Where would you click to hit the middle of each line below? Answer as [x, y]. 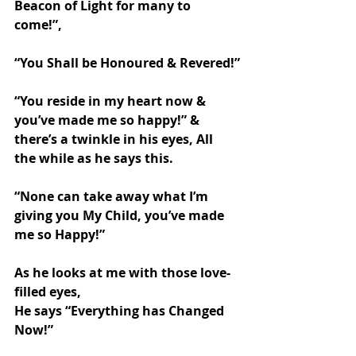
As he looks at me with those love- [122, 273]
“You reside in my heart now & [112, 101]
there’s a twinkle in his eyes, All [115, 139]
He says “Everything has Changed [121, 311]
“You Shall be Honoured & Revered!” [127, 63]
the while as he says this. [94, 159]
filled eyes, [48, 292]
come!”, [38, 25]
